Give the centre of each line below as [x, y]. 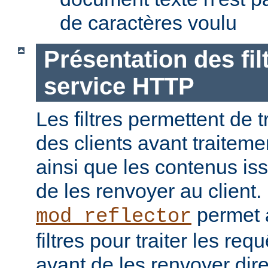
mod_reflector [114, 217]
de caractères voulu [148, 23]
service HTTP [119, 86]
